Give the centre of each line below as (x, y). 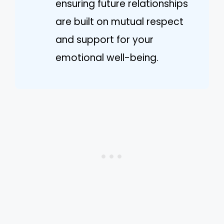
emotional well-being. (107, 57)
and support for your (104, 39)
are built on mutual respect (119, 21)
